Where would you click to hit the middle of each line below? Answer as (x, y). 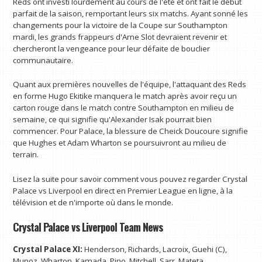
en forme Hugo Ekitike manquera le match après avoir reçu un (125, 96)
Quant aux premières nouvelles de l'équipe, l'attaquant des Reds (130, 85)
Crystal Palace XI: (49, 249)
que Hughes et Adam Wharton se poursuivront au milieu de (120, 143)
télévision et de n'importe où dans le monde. (93, 202)
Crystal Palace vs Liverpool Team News (88, 226)
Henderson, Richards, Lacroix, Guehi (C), (156, 249)
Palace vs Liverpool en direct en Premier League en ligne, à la (123, 190)
